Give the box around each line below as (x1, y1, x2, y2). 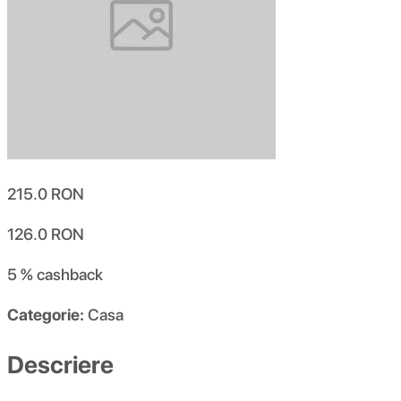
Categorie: (7, 305, 84, 325)
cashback (37, 265, 103, 285)
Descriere (7, 349, 114, 380)
